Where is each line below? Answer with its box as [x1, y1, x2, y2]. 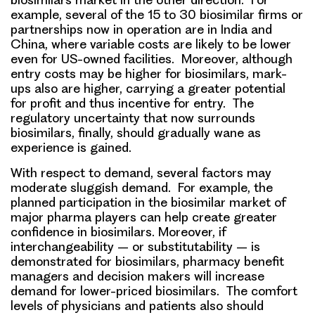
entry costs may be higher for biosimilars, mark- [11, 65, 287, 81]
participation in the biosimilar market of [59, 194, 285, 210]
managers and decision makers [11, 268, 191, 283]
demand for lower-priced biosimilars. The [11, 283, 251, 298]
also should [196, 297, 264, 313]
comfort [251, 283, 297, 298]
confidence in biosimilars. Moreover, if [11, 224, 226, 239]
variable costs [90, 36, 169, 51]
